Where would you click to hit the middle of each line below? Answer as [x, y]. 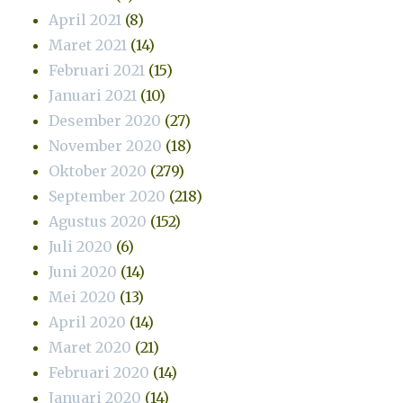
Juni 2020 [83, 271]
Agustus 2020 [98, 221]
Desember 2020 [105, 120]
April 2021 [85, 19]
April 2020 [88, 322]
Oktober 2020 [98, 170]
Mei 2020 [83, 296]
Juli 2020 [81, 246]
